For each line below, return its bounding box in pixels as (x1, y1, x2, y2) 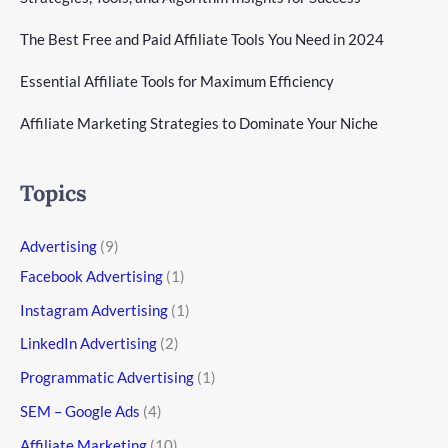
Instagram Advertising (20, 300, 168, 319)
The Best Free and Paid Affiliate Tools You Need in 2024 (20, 29, 384, 48)
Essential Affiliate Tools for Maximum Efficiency (20, 71, 334, 90)
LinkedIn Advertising (20, 334, 157, 353)
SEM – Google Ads (20, 401, 140, 420)
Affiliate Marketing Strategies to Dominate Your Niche (20, 113, 378, 132)
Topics (20, 178, 87, 207)
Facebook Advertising (20, 266, 163, 285)
